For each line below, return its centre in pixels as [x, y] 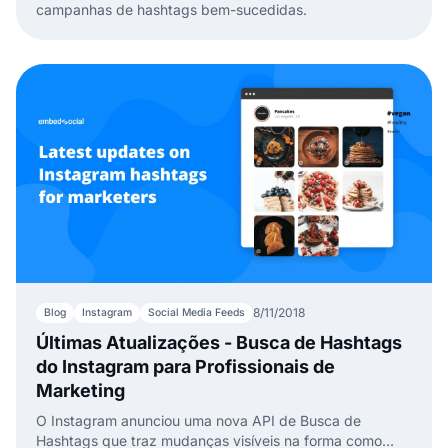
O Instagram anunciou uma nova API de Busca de [198, 420]
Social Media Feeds [196, 312]
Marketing [80, 390]
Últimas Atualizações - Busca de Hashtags [219, 342]
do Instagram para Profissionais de [185, 366]
